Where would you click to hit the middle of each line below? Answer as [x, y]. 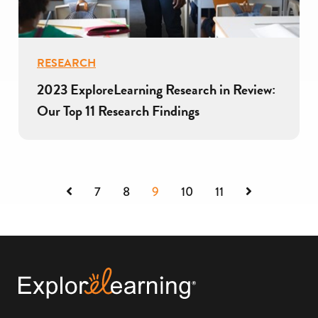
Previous [93, 191]
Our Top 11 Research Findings [118, 110]
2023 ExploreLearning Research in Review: [156, 89]
